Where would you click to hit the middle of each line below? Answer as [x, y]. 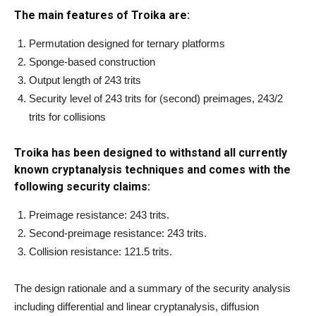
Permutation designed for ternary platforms [127, 44]
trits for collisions [67, 117]
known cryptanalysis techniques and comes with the [152, 170]
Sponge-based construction [92, 62]
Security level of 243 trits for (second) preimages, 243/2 [156, 99]
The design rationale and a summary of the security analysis [152, 288]
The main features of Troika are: [102, 16]
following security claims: [82, 187]
